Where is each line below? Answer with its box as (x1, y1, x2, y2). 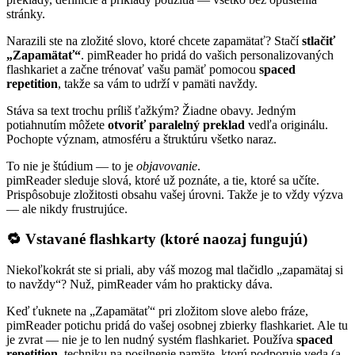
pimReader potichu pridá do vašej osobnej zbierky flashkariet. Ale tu (6, 319, 348, 333)
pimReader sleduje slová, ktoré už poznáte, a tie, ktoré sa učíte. (6, 173, 319, 187)
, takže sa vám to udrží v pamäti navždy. (58, 76, 258, 90)
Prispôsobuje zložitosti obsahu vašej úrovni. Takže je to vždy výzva (6, 187, 343, 201)
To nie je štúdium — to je (6, 158, 136, 173)
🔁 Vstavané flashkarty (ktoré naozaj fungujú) (6, 231, 307, 248)
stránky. (6, 6, 45, 21)
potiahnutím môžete (6, 117, 108, 132)
